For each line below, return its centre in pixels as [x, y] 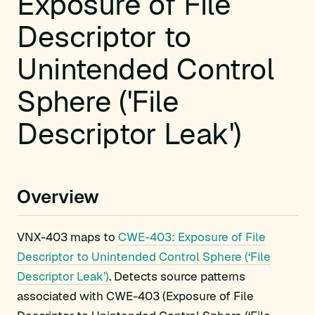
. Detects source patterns [177, 276]
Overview [58, 197]
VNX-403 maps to [67, 237]
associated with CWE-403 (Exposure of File [135, 296]
